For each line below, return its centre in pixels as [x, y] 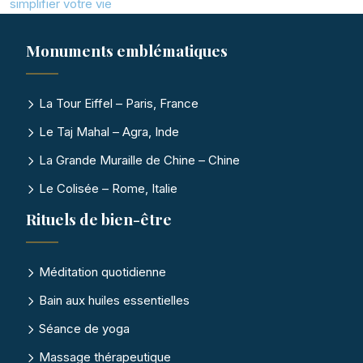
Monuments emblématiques [127, 50]
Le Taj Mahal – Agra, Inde [107, 132]
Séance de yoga [83, 329]
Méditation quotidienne [101, 272]
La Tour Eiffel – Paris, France [117, 103]
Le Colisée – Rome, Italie [107, 188]
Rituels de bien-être [99, 219]
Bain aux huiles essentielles [113, 300]
